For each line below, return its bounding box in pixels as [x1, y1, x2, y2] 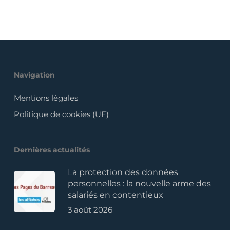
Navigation [13, 70, 55, 80]
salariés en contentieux [67, 190, 163, 200]
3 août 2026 [67, 205, 112, 215]
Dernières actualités [13, 145, 90, 155]
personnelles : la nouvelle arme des [67, 179, 211, 189]
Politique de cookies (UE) [13, 109, 109, 120]
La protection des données [67, 167, 178, 178]
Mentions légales [13, 93, 78, 103]
